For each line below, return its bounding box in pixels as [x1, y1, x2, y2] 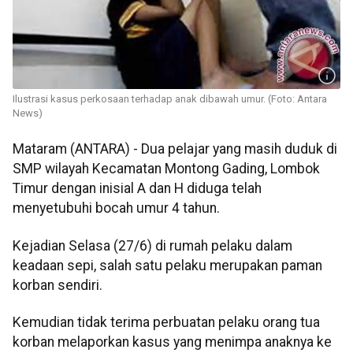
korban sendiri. [13, 277, 102, 293]
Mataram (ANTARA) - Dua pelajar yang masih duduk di [13, 141, 337, 158]
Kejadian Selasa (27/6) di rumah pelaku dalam [13, 237, 292, 254]
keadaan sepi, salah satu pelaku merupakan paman [13, 257, 322, 273]
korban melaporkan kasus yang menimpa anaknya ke [13, 334, 332, 351]
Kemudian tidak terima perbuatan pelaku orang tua [13, 314, 320, 331]
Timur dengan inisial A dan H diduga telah [13, 180, 262, 197]
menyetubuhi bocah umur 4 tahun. [13, 200, 220, 217]
